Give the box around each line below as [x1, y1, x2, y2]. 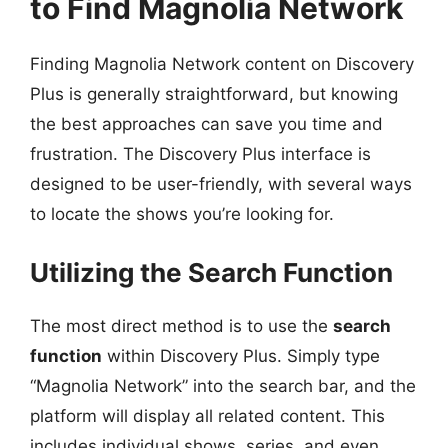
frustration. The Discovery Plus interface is [30, 144, 371, 164]
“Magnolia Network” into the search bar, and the [30, 375, 416, 396]
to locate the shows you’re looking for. [30, 204, 334, 224]
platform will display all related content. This [30, 405, 385, 426]
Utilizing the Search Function [30, 256, 393, 288]
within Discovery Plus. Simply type [102, 345, 380, 366]
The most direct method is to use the [30, 315, 333, 336]
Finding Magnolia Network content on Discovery [30, 54, 414, 74]
